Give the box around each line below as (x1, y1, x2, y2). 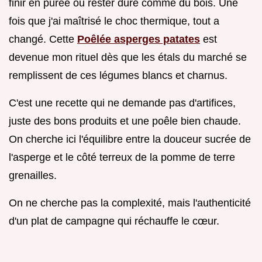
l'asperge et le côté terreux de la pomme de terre (9, 151, 235, 163)
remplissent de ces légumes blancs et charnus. (9, 69, 227, 81)
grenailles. (9, 169, 57, 181)
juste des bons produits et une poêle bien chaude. (9, 115, 241, 127)
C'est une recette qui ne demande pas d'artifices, (9, 96, 236, 109)
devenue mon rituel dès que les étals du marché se (9, 51, 247, 63)
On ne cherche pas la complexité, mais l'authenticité (9, 196, 251, 209)
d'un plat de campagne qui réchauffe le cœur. (9, 215, 219, 227)
